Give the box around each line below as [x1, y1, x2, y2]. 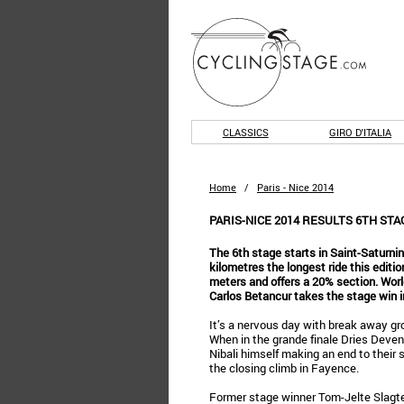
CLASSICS [222, 125, 269, 139]
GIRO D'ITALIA [329, 125, 392, 139]
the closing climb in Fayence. [209, 360, 359, 376]
